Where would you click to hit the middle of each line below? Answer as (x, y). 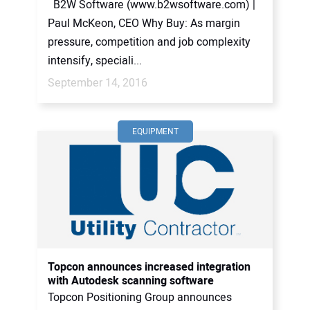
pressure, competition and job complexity (149, 42)
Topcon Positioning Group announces (140, 298)
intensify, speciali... (95, 61)
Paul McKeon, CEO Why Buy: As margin (144, 24)
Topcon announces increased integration (149, 267)
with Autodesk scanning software (131, 281)
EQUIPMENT (155, 131)
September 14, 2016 (98, 83)
